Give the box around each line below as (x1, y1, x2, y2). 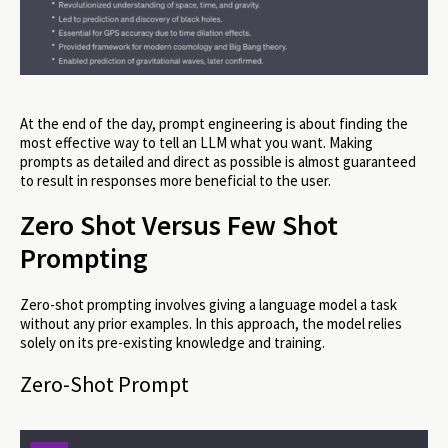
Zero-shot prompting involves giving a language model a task (20, 295, 397, 315)
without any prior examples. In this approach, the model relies (20, 314, 402, 334)
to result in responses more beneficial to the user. (20, 170, 331, 190)
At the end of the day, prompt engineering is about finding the (20, 113, 408, 133)
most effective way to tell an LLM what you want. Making (20, 132, 373, 152)
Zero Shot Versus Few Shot (20, 207, 338, 244)
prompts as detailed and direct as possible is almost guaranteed (20, 151, 416, 171)
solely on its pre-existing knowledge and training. (20, 333, 325, 353)
